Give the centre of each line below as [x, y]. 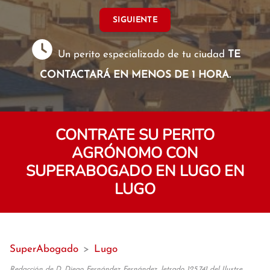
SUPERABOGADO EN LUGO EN [135, 171]
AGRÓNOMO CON [135, 153]
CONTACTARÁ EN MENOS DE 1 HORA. [135, 75]
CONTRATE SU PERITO [135, 135]
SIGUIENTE [135, 20]
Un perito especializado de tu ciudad [142, 55]
